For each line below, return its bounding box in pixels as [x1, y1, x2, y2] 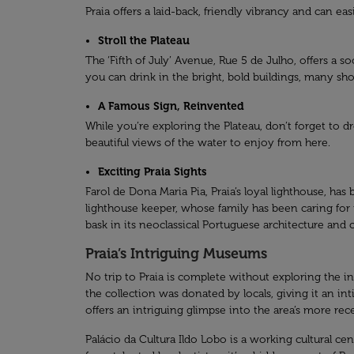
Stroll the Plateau [98, 34, 190, 47]
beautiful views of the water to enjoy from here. [85, 136, 330, 149]
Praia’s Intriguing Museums [85, 245, 267, 262]
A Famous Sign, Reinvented [98, 100, 244, 113]
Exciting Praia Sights [98, 165, 207, 179]
